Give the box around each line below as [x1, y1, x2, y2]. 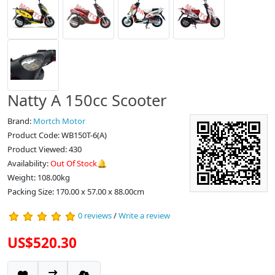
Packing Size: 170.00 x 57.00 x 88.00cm [7, 186, 144, 197]
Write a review [118, 210, 170, 222]
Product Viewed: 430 [7, 144, 82, 155]
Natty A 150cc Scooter [7, 90, 167, 110]
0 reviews [78, 210, 112, 222]
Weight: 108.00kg [7, 172, 70, 183]
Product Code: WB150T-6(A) [7, 130, 107, 141]
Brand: [7, 115, 33, 126]
